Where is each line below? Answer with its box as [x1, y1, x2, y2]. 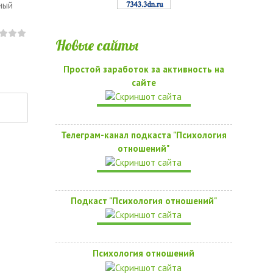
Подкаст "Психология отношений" [70, 195, 217, 207]
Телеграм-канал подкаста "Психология [60, 129, 227, 141]
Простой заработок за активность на [63, 63, 224, 75]
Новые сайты [55, 35, 138, 54]
